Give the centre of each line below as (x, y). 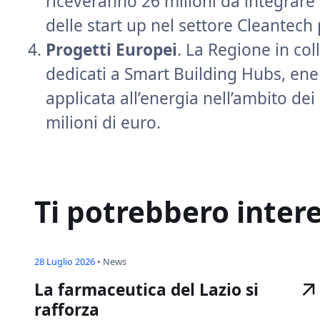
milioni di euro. (103, 122)
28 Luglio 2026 (65, 261)
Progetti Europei (111, 50)
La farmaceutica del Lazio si (146, 290)
